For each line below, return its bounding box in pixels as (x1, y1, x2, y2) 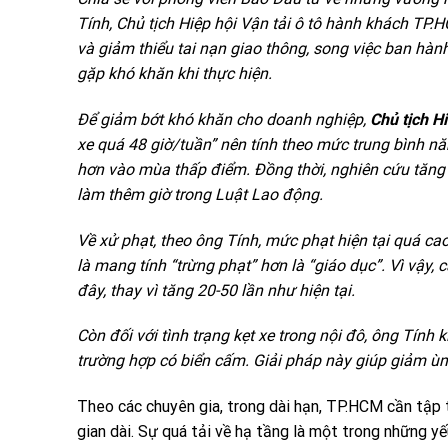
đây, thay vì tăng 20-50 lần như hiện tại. (77, 280, 355, 300)
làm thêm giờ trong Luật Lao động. (77, 184, 323, 204)
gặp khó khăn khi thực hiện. (77, 64, 272, 83)
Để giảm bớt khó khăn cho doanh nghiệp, (77, 109, 370, 129)
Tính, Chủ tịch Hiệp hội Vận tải (77, 14, 294, 33)
